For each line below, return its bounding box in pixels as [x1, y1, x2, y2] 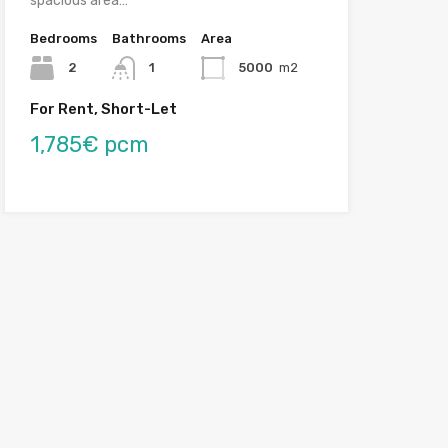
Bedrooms [29, 30, 97, 46]
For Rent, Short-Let [29, 99, 177, 118]
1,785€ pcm [29, 130, 149, 158]
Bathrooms [111, 30, 186, 46]
